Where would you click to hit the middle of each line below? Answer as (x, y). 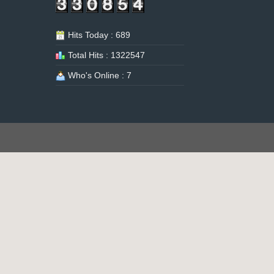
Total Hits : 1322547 (105, 55)
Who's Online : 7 (98, 75)
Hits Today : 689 (98, 35)
